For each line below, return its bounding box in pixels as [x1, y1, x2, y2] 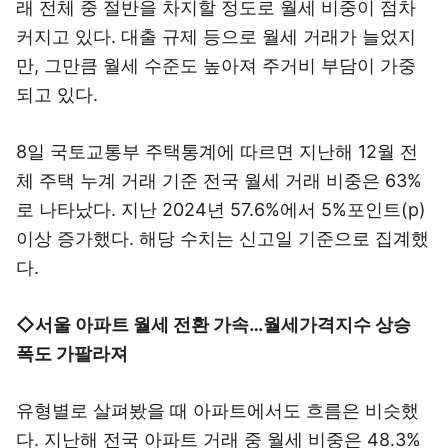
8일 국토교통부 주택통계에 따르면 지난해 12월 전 [16, 141, 418, 162]
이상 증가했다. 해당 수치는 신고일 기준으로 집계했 [16, 228, 429, 249]
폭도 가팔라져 [16, 343, 128, 364]
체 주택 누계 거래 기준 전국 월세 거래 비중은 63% [16, 170, 422, 191]
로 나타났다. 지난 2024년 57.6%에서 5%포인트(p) [16, 199, 426, 220]
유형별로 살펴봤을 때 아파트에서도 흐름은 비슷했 [16, 400, 419, 421]
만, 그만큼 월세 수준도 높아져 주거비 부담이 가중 [16, 55, 416, 76]
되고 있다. [16, 84, 98, 105]
